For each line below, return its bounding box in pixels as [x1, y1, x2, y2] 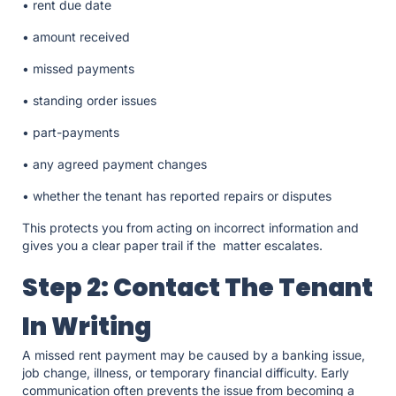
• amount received [22, 29, 133, 45]
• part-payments [22, 125, 123, 141]
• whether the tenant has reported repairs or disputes [22, 188, 335, 204]
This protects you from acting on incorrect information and [22, 220, 359, 236]
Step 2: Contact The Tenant [22, 270, 373, 306]
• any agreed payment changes [22, 156, 210, 172]
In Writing [22, 309, 156, 345]
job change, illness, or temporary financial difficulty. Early [22, 365, 349, 381]
